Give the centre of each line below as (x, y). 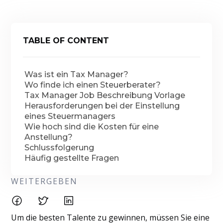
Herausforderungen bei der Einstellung (102, 106)
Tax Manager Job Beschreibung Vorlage (105, 95)
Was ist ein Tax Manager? (77, 74)
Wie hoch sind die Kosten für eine (92, 127)
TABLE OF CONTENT (66, 41)
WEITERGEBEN (45, 181)
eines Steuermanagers (70, 116)
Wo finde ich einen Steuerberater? (93, 85)
